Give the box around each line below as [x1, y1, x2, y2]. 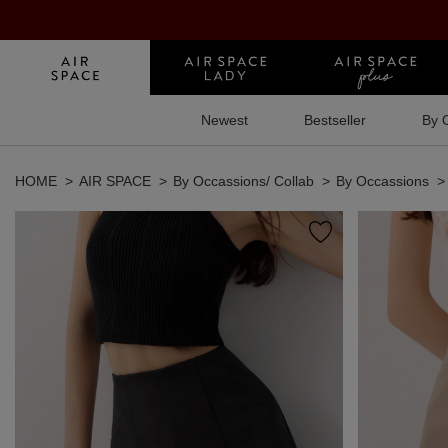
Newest [200, 112, 248, 128]
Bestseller [303, 112, 366, 128]
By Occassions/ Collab [173, 173, 314, 189]
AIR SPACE [79, 173, 151, 189]
